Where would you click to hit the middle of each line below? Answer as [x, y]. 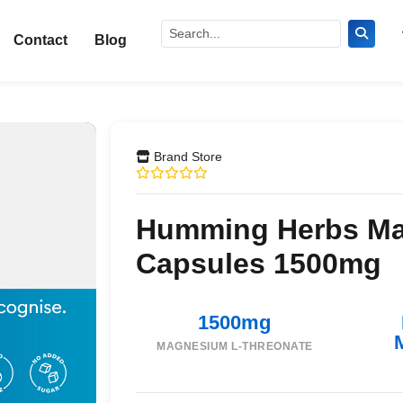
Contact [41, 40]
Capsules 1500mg [258, 264]
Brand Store [186, 157]
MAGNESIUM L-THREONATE [235, 346]
